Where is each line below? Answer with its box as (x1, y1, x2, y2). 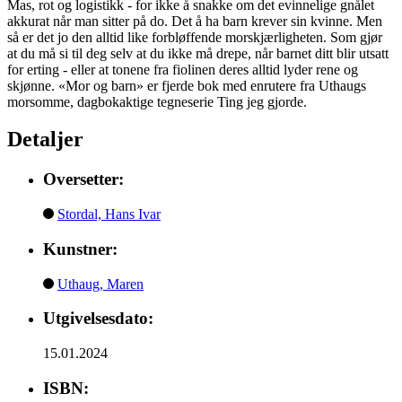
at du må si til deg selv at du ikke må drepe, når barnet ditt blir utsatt (7, 45, 389, 61)
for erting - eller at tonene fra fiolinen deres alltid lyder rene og (7, 61, 358, 77)
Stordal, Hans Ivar (57, 206, 161, 223)
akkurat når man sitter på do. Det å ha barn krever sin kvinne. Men (7, 13, 382, 29)
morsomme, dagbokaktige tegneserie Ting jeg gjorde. (7, 93, 307, 109)
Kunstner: (43, 239, 118, 258)
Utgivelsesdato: (43, 309, 153, 328)
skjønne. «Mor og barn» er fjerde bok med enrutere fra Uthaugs (7, 77, 366, 93)
